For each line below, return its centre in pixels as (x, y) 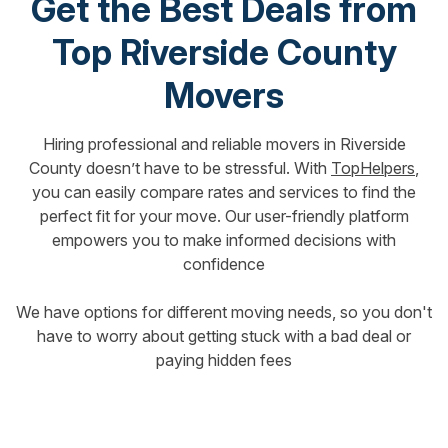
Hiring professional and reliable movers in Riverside (224, 143)
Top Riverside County (224, 51)
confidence (224, 263)
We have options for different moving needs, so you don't (224, 311)
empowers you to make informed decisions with (224, 239)
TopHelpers (373, 167)
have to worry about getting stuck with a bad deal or (224, 335)
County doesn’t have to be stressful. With (180, 167)
